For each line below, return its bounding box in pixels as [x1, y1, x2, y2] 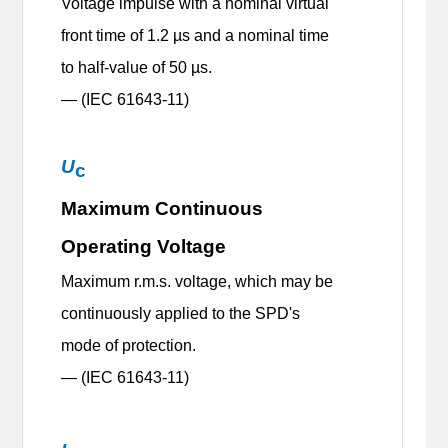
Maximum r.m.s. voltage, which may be [61, 272, 334, 290]
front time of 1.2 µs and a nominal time [61, 26, 330, 44]
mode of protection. [61, 336, 205, 354]
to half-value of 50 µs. [61, 58, 217, 76]
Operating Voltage [61, 235, 227, 257]
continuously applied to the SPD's [61, 304, 301, 322]
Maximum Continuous [61, 197, 264, 219]
